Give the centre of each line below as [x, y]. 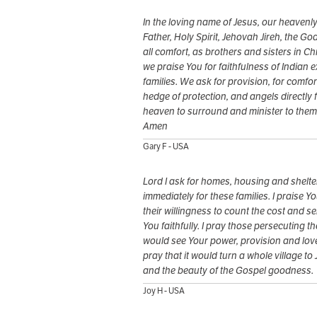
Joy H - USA [164, 291]
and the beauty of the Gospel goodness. [228, 271]
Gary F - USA [166, 146]
